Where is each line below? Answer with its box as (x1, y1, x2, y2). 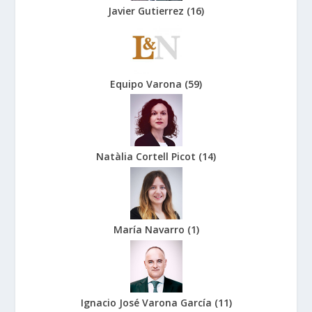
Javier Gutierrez (108, 4, 187, 18)
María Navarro (113, 223, 187, 236)
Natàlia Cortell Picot (96, 150, 198, 164)
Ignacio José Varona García (80, 295, 214, 309)
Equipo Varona (110, 77, 185, 91)
